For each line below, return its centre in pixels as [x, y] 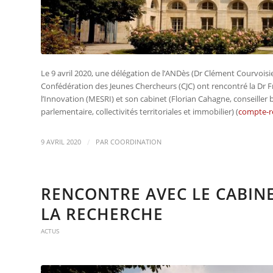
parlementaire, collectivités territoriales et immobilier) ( [140, 112]
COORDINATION [136, 142]
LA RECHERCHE [102, 214]
